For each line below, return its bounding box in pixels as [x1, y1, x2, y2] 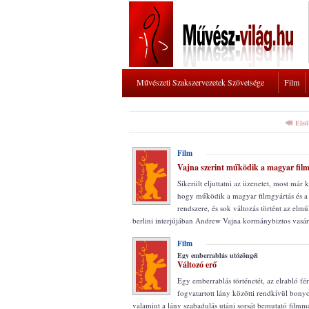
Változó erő [177, 259, 217, 270]
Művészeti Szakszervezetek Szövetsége [137, 77, 264, 88]
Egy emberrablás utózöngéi [177, 250, 258, 260]
